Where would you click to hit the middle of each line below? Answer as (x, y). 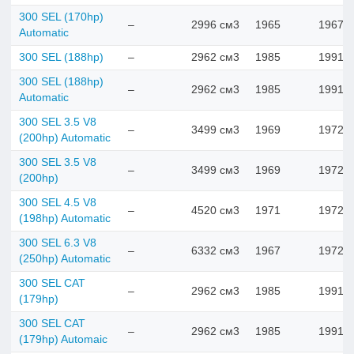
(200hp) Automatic (65, 137)
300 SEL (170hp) (61, 17)
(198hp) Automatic (65, 218)
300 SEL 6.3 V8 (58, 243)
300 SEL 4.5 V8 (58, 202)
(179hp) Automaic (63, 339)
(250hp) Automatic (65, 258)
